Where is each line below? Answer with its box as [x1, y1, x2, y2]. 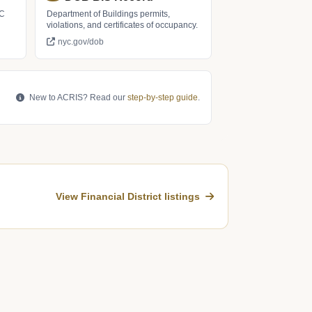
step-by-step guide [127, 93, 198, 102]
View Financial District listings [56, 191, 203, 202]
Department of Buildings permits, [47, 9, 170, 19]
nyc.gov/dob [58, 37, 104, 47]
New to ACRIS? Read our [27, 93, 127, 102]
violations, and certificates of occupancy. [47, 20, 198, 30]
